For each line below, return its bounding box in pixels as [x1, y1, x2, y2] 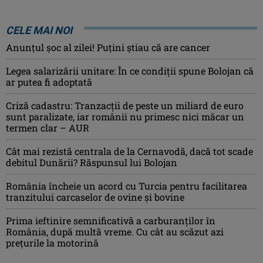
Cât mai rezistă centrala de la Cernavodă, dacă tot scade [6, 144, 253, 157]
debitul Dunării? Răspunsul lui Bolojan [6, 156, 177, 168]
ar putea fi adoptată [6, 75, 92, 88]
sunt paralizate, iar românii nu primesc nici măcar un [6, 110, 244, 123]
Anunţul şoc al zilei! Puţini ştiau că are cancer [6, 41, 210, 53]
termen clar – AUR [6, 121, 89, 134]
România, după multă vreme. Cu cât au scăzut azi [6, 225, 224, 238]
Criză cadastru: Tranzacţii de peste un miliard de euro [6, 99, 244, 112]
